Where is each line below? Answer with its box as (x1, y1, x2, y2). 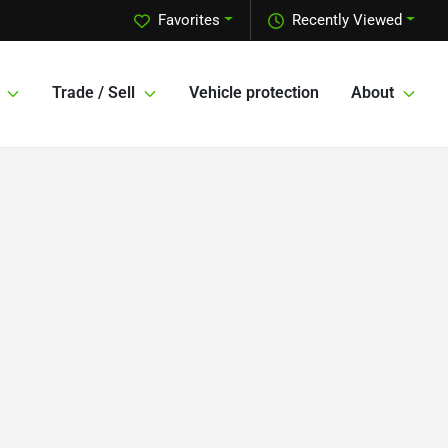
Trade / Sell (52, 83, 135, 103)
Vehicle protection (189, 83, 319, 103)
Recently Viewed (292, 11, 403, 29)
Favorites (158, 11, 221, 29)
